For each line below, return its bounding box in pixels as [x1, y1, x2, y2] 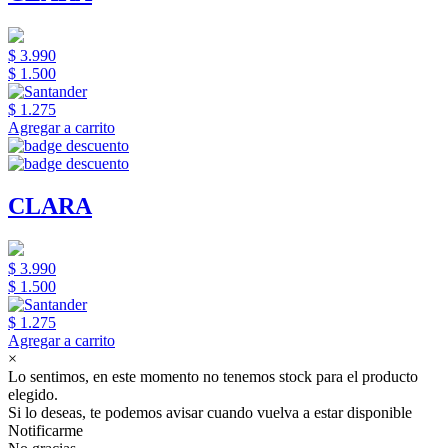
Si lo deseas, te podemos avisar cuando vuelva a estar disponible [8, 404, 412, 421]
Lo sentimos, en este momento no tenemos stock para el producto [8, 368, 418, 385]
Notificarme [8, 422, 83, 439]
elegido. [8, 386, 58, 403]
